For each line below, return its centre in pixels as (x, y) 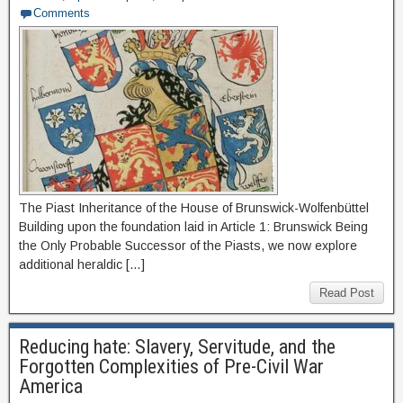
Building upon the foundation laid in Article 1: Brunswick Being (193, 227)
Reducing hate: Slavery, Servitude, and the (177, 347)
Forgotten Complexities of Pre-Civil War (171, 367)
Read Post (347, 293)
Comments (62, 13)
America (51, 386)
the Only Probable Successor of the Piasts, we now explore (188, 246)
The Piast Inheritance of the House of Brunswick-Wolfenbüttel (194, 208)
